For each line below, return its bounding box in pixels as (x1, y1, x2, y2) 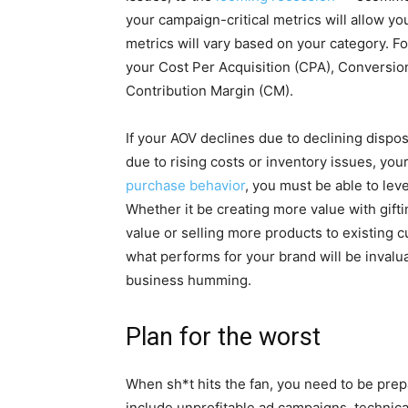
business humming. (126, 271, 251, 290)
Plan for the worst (126, 322, 321, 352)
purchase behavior (126, 177, 245, 195)
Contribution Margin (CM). (126, 82, 293, 100)
